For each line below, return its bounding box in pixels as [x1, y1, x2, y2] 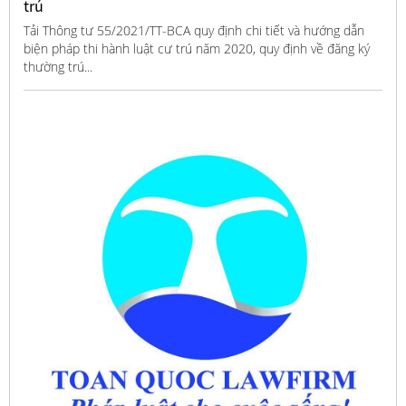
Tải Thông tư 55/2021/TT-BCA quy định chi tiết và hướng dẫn [23, 22, 364, 40]
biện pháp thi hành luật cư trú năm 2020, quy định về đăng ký [23, 40, 370, 58]
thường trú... [23, 58, 92, 76]
